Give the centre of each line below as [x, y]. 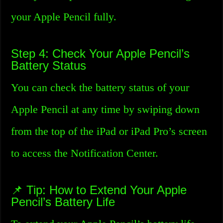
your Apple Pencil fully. [64, 17]
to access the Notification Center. [85, 153]
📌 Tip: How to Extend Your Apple [99, 190]
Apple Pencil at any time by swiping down [106, 109]
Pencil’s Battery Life [63, 202]
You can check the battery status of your [100, 87]
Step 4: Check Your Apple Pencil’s [101, 54]
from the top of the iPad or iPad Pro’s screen [109, 131]
